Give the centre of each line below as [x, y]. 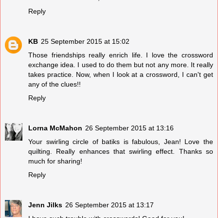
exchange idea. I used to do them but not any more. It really [121, 64]
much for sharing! [55, 161]
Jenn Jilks [45, 205]
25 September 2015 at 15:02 [85, 41]
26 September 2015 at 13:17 [109, 205]
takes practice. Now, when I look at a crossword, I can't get [121, 74]
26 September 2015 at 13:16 [129, 128]
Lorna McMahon [55, 128]
